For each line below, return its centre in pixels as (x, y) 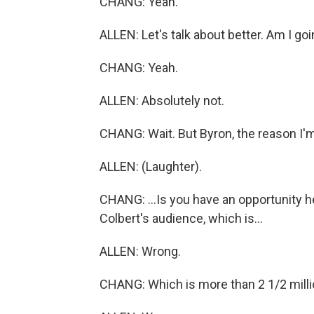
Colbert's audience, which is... (181, 218)
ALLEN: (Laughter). (151, 166)
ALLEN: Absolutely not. (162, 101)
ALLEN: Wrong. (140, 251)
